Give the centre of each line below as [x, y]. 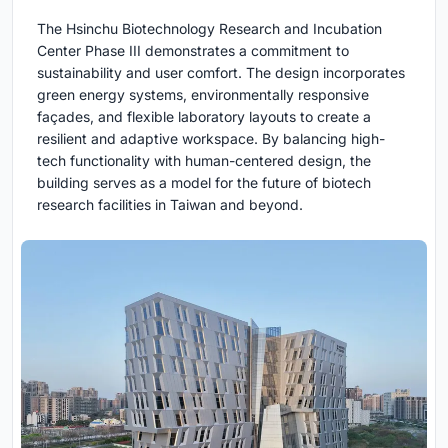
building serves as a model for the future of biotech [204, 183]
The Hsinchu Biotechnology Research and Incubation [209, 29]
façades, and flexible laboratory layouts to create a [204, 117]
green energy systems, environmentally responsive [203, 95]
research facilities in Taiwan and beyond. [170, 205]
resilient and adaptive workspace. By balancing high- [211, 139]
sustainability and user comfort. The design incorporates [221, 73]
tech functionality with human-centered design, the [204, 161]
